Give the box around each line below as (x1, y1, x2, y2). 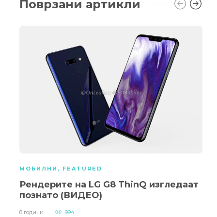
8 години (19, 209, 44, 216)
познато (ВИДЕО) (19, 190, 102, 201)
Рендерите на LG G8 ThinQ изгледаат (19, 179, 199, 190)
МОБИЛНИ (19, 165, 58, 172)
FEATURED (62, 165, 102, 172)
